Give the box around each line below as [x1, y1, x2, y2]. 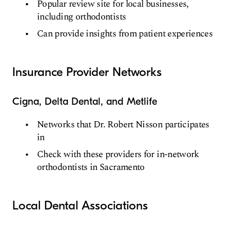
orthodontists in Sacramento [37, 160, 145, 174]
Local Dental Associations [12, 198, 148, 213]
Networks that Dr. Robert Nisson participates [37, 117, 209, 131]
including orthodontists [37, 9, 126, 24]
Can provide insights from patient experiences [37, 26, 213, 41]
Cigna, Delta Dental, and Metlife [12, 95, 157, 107]
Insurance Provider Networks [12, 64, 162, 79]
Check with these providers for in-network [37, 147, 199, 161]
